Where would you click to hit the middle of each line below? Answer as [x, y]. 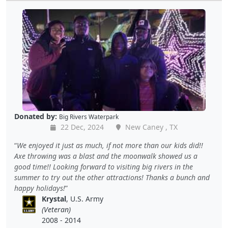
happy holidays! [40, 188]
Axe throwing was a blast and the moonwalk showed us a [106, 156]
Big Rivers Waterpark [89, 117]
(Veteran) [56, 210]
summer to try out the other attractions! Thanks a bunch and [112, 178]
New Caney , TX [150, 127]
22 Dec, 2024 [81, 127]
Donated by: [36, 117]
